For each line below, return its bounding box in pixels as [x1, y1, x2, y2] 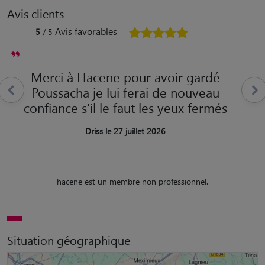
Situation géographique [7, 231, 130, 248]
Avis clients [7, 5, 64, 21]
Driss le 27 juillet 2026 [85, 125, 166, 137]
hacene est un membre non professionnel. [57, 175, 208, 187]
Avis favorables [55, 24, 117, 37]
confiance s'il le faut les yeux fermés [24, 99, 227, 116]
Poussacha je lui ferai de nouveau [31, 83, 219, 101]
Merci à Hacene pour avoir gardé [31, 68, 220, 85]
